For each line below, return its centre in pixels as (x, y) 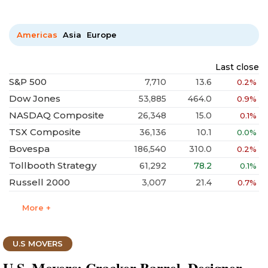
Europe (102, 35)
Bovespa (29, 149)
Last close (237, 67)
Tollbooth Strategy (53, 165)
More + (36, 208)
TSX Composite (45, 132)
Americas (38, 35)
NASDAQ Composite (57, 115)
